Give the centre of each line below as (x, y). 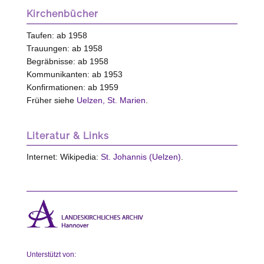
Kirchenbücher (62, 14)
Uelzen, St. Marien (111, 100)
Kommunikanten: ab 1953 (74, 74)
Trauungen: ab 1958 (64, 48)
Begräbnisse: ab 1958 (67, 61)
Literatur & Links (67, 136)
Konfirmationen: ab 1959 (72, 87)
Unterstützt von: (51, 254)
